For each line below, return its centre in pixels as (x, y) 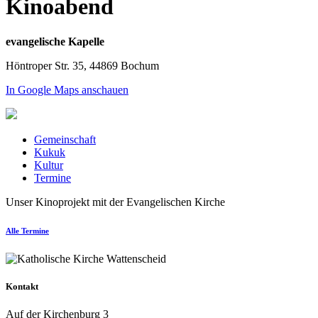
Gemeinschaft (65, 139)
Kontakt (22, 286)
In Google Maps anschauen (67, 89)
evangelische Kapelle (55, 41)
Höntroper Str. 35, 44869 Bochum (82, 65)
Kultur (49, 165)
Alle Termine (27, 230)
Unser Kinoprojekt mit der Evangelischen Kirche (115, 202)
